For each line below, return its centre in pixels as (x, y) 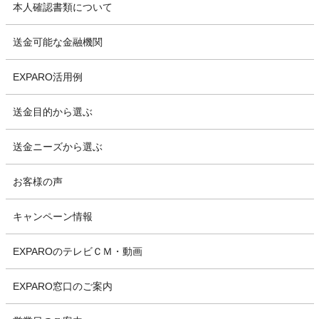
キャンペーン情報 (52, 216)
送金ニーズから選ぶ (57, 147)
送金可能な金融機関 (57, 42)
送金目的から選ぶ (52, 112)
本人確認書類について (62, 7)
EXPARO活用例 (47, 77)
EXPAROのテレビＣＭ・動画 (77, 251)
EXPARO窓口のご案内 (62, 286)
